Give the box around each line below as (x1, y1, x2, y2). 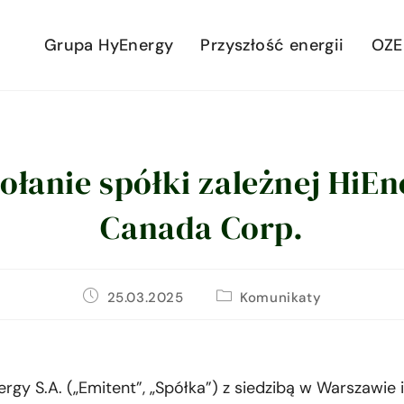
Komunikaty (240, 289, 322, 307)
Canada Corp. (100, 206, 304, 250)
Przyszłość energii (200, 34, 344, 56)
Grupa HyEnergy (43, 34, 174, 56)
